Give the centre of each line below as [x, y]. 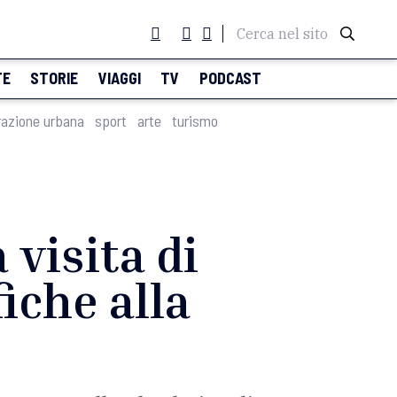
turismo [195, 121]
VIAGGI [119, 78]
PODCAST [230, 78]
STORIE [54, 78]
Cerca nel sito [282, 34]
